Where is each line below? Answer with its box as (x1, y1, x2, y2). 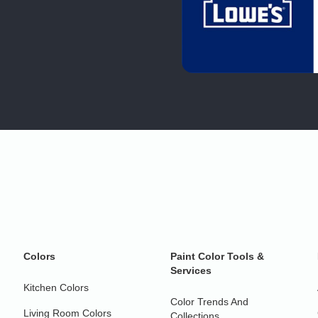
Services (170, 264, 212, 276)
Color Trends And (170, 295, 248, 307)
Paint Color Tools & (170, 250, 264, 262)
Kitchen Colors (23, 281, 89, 293)
